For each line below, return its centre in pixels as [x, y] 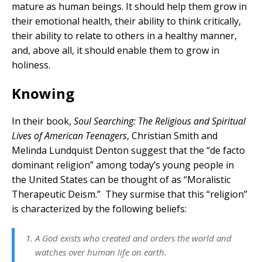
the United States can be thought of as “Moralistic [121, 179]
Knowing [43, 93]
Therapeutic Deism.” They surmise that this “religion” [130, 194]
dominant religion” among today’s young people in [123, 165]
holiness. [31, 65]
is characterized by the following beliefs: [99, 208]
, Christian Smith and [172, 135]
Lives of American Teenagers [69, 135]
